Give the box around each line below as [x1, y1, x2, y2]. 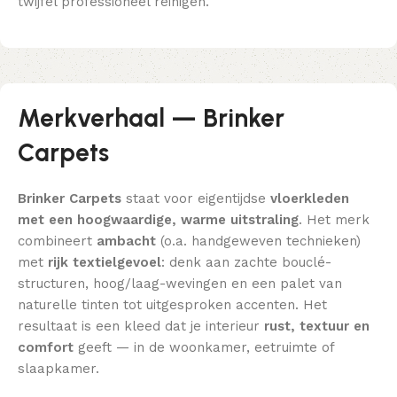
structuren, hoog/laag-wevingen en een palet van [18, 276, 342, 292]
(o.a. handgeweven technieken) [156, 233, 361, 250]
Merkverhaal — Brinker [18, 103, 284, 134]
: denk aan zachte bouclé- [161, 254, 331, 271]
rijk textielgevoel [48, 254, 161, 271]
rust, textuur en [264, 318, 370, 335]
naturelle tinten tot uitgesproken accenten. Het [18, 297, 327, 314]
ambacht [97, 233, 156, 250]
